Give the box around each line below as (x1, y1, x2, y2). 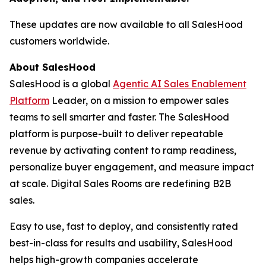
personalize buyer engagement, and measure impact (9, 161, 254, 173)
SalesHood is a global (9, 78, 113, 90)
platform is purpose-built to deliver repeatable (9, 128, 223, 140)
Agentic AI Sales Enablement (113, 78, 246, 90)
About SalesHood (9, 61, 96, 73)
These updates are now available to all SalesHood (9, 18, 243, 30)
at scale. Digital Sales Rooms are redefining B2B (9, 178, 231, 189)
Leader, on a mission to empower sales (49, 94, 229, 106)
